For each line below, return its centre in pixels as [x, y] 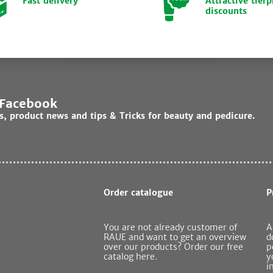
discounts [226, 11]
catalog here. [131, 257]
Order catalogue [139, 193]
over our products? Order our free [174, 247]
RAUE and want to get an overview [175, 237]
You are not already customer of [171, 228]
